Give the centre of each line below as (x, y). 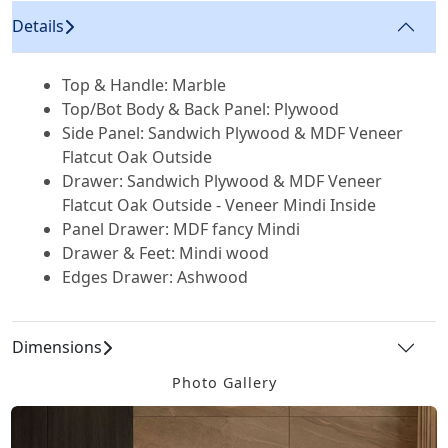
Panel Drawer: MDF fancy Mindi (181, 228)
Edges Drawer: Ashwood (155, 276)
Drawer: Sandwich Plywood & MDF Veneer (222, 180)
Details (38, 26)
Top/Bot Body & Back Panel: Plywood (201, 108)
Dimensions (57, 347)
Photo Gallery (224, 382)
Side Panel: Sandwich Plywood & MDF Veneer (233, 132)
